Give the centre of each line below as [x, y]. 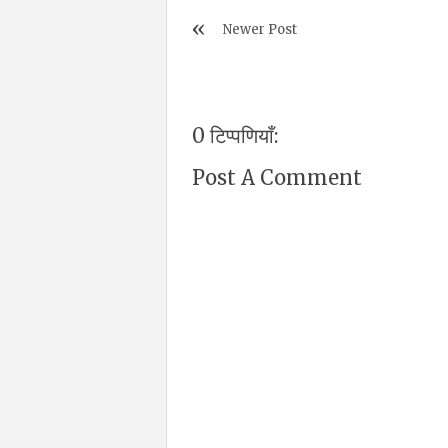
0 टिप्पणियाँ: [235, 135]
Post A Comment [277, 177]
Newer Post [260, 29]
